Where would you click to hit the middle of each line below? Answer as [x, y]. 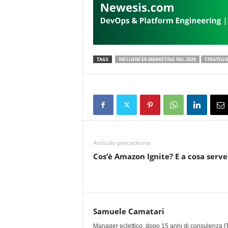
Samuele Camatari [129, 211]
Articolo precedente [122, 143]
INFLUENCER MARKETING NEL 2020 [157, 59]
